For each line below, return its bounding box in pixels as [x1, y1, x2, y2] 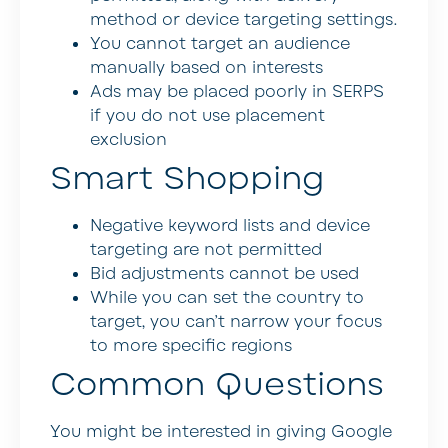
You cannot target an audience [90, 32, 350, 55]
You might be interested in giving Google [50, 420, 392, 443]
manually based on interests [90, 56, 323, 79]
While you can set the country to [90, 286, 364, 309]
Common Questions [50, 362, 384, 406]
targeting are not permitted [90, 238, 322, 261]
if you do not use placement [90, 104, 325, 127]
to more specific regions [90, 334, 292, 357]
